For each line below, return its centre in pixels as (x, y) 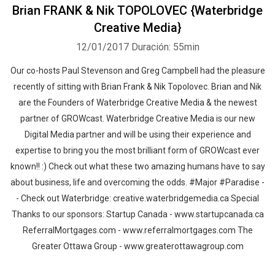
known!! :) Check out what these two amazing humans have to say (137, 166)
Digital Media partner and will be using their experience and (137, 134)
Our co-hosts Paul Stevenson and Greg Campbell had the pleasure (137, 71)
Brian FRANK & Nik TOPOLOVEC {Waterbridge (137, 10)
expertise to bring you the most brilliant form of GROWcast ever (137, 150)
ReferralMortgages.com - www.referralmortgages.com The (137, 230)
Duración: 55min (165, 47)
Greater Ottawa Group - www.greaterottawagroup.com (137, 246)
